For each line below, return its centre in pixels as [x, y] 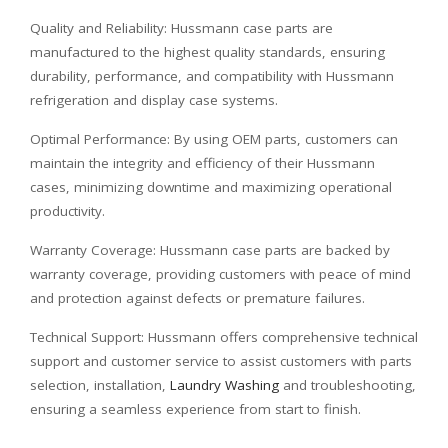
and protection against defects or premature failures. [197, 297]
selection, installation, [100, 384]
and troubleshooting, [347, 384]
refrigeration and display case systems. [154, 99]
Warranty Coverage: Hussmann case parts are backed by [210, 249]
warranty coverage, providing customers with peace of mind [220, 273]
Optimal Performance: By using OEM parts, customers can [214, 138]
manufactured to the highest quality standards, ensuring [207, 51]
